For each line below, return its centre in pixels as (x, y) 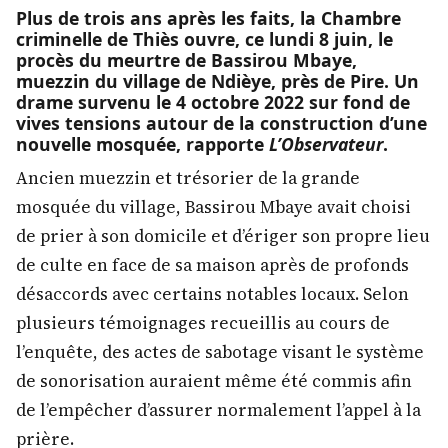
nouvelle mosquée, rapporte (142, 144)
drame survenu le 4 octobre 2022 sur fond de (213, 102)
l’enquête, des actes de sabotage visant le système (220, 352)
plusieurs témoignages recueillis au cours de (203, 323)
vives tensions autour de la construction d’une (221, 123)
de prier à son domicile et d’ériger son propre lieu (223, 236)
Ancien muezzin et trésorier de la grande (188, 178)
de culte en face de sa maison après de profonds (212, 265)
